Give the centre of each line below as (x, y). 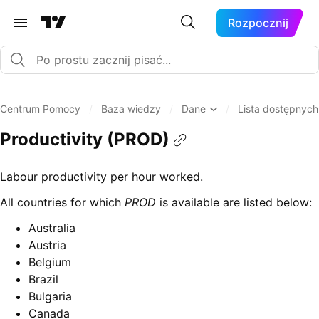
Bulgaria (50, 297)
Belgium (50, 262)
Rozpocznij (258, 23)
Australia (52, 228)
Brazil (43, 279)
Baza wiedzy (131, 109)
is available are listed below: (234, 203)
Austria (47, 245)
